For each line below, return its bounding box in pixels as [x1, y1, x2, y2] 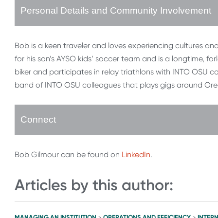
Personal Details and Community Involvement [20, 5, 211, 16]
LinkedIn [122, 150, 150, 160]
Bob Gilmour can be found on [15, 150, 122, 160]
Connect [20, 114, 56, 125]
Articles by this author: [15, 176, 173, 195]
